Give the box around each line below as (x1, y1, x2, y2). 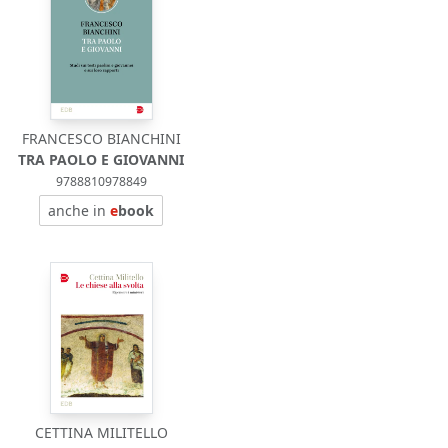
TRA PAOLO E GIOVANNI (18, 150, 185, 169)
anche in (48, 201, 111, 220)
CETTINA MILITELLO (34, 423, 168, 442)
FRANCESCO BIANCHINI (21, 129, 181, 148)
